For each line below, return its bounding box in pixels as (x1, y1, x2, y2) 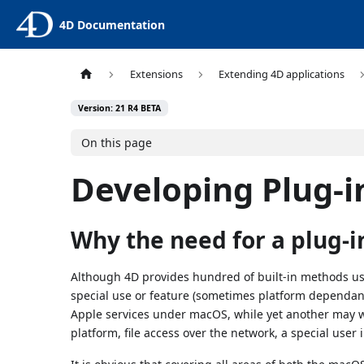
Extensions (129, 67, 183, 82)
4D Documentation (58, 16, 165, 32)
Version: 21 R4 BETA (78, 102, 162, 115)
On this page (81, 134, 152, 150)
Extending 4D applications (218, 67, 344, 82)
